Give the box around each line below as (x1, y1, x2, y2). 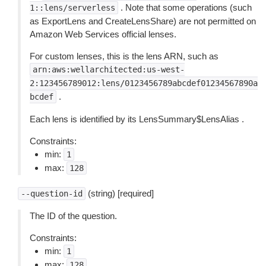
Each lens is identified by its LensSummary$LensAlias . (30, 114, 244, 124)
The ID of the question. (30, 211, 117, 221)
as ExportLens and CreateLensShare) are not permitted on (30, 16, 256, 26)
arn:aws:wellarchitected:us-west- (33, 65, 185, 74)
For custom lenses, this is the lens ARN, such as (30, 51, 218, 61)
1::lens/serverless (30, 3, 115, 12)
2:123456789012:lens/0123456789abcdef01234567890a (30, 78, 258, 88)
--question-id (21, 189, 83, 198)
